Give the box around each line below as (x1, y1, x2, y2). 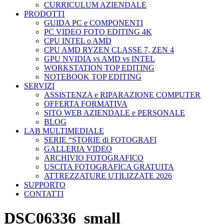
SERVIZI (24, 81, 54, 90)
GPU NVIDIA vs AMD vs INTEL (44, 54, 155, 63)
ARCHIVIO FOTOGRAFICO (44, 153, 143, 162)
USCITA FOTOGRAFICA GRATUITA (44, 162, 174, 171)
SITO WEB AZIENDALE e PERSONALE (44, 108, 185, 117)
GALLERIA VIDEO (44, 144, 112, 153)
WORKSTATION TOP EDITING (44, 63, 154, 72)
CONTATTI (24, 189, 63, 198)
